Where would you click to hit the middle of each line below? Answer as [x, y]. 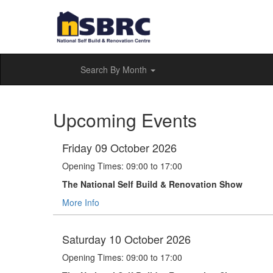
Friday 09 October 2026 [119, 148]
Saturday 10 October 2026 [126, 239]
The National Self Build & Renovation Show [152, 184]
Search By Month [115, 70]
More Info [81, 203]
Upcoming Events [125, 120]
